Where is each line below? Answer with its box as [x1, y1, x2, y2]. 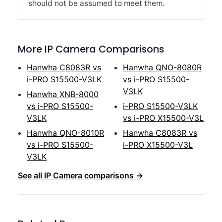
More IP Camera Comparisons [18, 43, 165, 56]
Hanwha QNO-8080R [123, 62, 202, 72]
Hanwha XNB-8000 [27, 89, 99, 99]
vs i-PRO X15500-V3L [123, 113, 204, 123]
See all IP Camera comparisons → [18, 170, 143, 180]
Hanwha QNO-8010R [27, 128, 104, 138]
